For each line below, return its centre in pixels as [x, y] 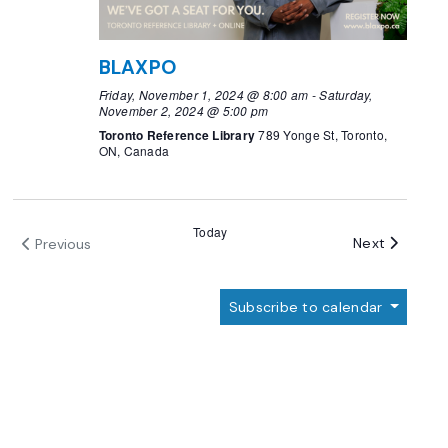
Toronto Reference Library [178, 135]
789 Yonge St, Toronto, [323, 135]
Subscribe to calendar [307, 307]
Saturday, [346, 95]
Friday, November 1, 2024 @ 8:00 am [203, 95]
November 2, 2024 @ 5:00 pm [183, 111]
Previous [62, 243]
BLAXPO [138, 67]
